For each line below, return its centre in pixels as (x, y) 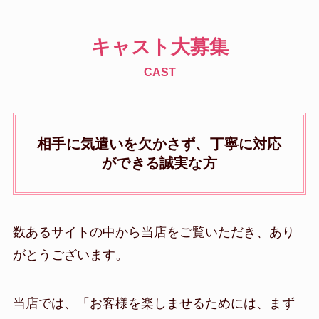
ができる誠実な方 (159, 163)
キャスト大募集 (159, 47)
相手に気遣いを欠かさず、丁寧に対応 (159, 144)
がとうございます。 (70, 255)
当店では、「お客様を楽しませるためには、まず (153, 303)
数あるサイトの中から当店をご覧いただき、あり (153, 232)
